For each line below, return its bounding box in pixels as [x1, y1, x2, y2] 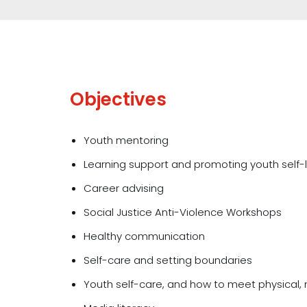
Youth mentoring [84, 132, 169, 147]
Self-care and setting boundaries [84, 252, 252, 267]
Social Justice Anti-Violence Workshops [84, 204, 282, 219]
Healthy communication [84, 228, 205, 243]
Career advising [84, 180, 164, 195]
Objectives [70, 86, 167, 112]
